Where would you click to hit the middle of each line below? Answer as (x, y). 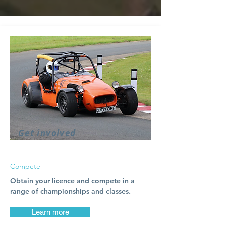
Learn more (50, 212)
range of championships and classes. (70, 191)
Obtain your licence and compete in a (72, 181)
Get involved (47, 133)
